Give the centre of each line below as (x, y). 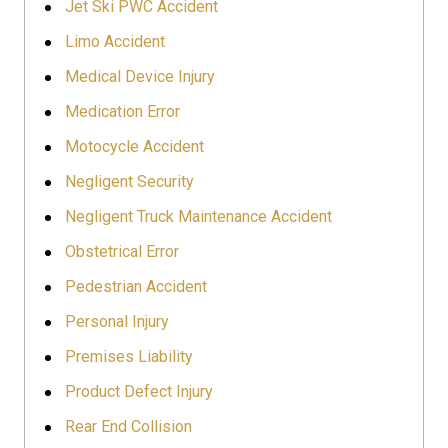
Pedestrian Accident (136, 286)
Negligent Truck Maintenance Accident (198, 216)
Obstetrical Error (122, 251)
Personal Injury (117, 321)
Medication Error (122, 111)
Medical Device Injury (140, 76)
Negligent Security (129, 181)
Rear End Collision (128, 426)
